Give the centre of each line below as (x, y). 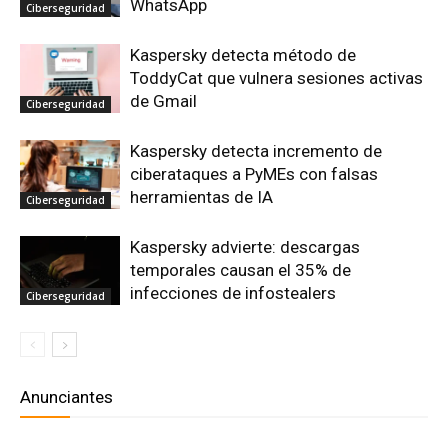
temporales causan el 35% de (240, 270)
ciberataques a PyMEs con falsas (254, 174)
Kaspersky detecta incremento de (256, 151)
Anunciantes (66, 397)
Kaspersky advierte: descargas (245, 247)
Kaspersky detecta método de (243, 55)
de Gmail (163, 101)
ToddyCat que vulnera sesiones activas (276, 78)
